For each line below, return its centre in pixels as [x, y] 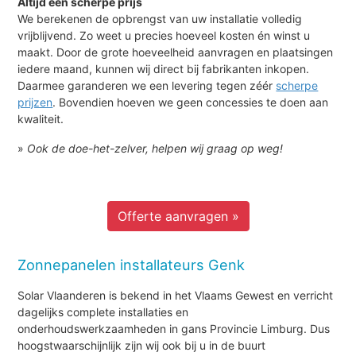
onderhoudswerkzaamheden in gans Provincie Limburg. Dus [174, 328]
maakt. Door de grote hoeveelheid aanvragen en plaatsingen [176, 52]
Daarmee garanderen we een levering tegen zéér [147, 85]
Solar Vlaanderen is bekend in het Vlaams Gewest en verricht [176, 295]
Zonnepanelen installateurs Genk [132, 264]
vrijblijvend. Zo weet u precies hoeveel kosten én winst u [164, 35]
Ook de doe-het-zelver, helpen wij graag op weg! [155, 148]
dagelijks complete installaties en [103, 311]
